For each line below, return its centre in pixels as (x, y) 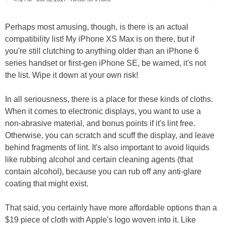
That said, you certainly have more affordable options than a (111, 207)
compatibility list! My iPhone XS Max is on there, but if (100, 39)
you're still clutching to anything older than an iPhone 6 (102, 51)
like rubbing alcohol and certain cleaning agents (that (99, 159)
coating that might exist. (47, 183)
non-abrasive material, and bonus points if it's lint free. (100, 123)
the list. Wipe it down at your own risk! (72, 75)
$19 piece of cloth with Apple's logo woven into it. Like (100, 219)
